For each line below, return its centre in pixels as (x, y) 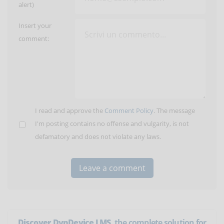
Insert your (35, 26)
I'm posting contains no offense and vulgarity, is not (112, 124)
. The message (174, 111)
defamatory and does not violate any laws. (98, 137)
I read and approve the (70, 111)
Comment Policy (129, 111)
